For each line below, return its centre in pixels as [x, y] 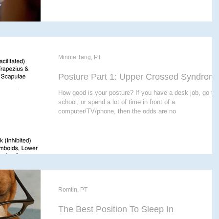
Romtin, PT [73, 190]
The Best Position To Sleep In [116, 209]
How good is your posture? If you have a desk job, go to [137, 92]
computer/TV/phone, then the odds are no [117, 111]
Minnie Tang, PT [80, 57]
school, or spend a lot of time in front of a [117, 102]
